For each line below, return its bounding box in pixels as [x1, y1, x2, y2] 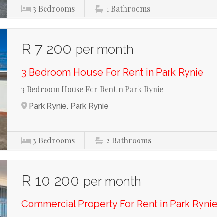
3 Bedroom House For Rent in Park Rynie [21, 66, 204, 78]
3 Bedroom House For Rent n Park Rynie [21, 84, 164, 94]
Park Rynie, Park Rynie [29, 101, 109, 110]
